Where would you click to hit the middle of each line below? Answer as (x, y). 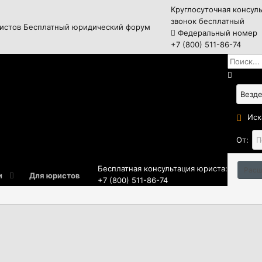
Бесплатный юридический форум (87, 27)
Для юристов (54, 175)
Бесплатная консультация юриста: (162, 168)
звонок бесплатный (207, 21)
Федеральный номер (216, 33)
